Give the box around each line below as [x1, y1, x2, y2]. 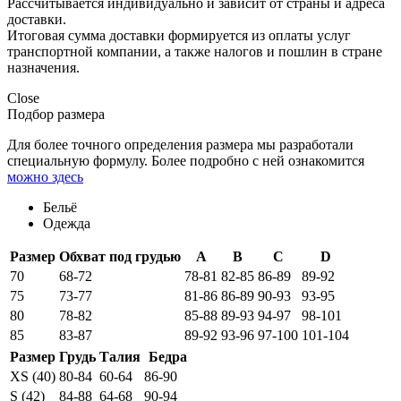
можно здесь [7, 169, 83, 185]
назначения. [7, 60, 80, 76]
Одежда [43, 216, 90, 232]
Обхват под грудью [59, 249, 181, 265]
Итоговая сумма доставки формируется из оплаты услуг [7, 28, 351, 44]
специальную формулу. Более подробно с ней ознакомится [7, 153, 364, 169]
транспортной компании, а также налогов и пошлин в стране [7, 44, 382, 60]
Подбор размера [7, 107, 105, 123]
